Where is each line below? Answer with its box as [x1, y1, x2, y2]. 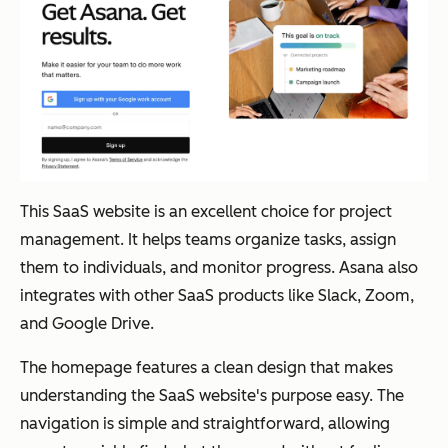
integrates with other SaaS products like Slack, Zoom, [20, 285, 414, 305]
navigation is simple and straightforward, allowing [20, 413, 390, 433]
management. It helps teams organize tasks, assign [20, 229, 396, 249]
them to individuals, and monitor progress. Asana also [20, 257, 418, 277]
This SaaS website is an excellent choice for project [20, 201, 392, 221]
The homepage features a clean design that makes [20, 357, 393, 377]
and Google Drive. [20, 313, 154, 333]
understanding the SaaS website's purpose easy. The [20, 385, 404, 405]
